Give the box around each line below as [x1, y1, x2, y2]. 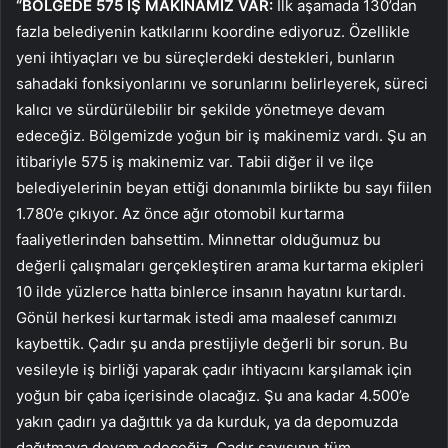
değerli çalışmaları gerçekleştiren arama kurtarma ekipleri [16, 255, 424, 275]
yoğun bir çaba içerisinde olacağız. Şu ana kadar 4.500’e [16, 385, 410, 405]
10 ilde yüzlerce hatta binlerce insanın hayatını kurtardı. [16, 281, 406, 301]
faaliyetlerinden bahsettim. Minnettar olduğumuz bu [16, 229, 381, 249]
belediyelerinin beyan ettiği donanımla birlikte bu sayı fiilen [16, 177, 432, 197]
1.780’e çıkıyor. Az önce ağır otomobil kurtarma [16, 203, 344, 223]
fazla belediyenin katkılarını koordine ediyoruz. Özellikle [16, 21, 410, 41]
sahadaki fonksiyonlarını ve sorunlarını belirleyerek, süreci [16, 73, 428, 93]
